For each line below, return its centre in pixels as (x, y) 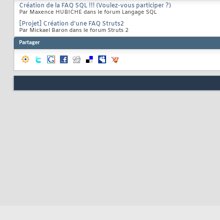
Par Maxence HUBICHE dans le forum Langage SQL (88, 13)
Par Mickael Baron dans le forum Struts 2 (74, 31)
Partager (29, 43)
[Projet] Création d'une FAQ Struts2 (71, 24)
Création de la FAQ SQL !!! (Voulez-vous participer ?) (95, 6)
